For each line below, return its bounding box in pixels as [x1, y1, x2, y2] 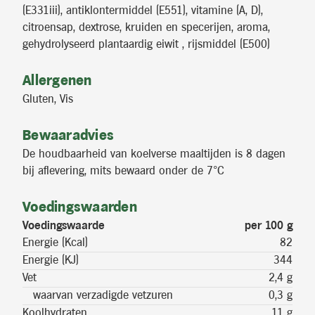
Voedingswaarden [22, 200, 137, 215]
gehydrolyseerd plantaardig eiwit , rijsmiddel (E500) [22, 39, 270, 51]
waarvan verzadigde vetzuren [22, 290, 173, 302]
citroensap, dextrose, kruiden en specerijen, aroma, [22, 22, 270, 34]
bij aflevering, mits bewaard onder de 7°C [22, 166, 224, 177]
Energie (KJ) [22, 255, 79, 266]
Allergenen [22, 74, 92, 89]
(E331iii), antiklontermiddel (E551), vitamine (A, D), [22, 6, 263, 17]
